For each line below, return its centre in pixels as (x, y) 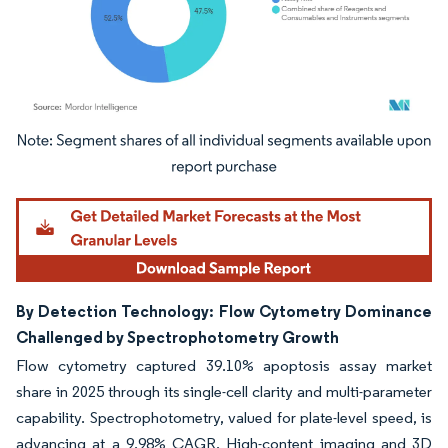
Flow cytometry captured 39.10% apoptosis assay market (224, 365)
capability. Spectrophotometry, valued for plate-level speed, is (224, 417)
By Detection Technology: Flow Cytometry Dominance (224, 310)
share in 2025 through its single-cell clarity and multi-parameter (224, 391)
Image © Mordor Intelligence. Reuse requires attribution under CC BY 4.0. (212, 144)
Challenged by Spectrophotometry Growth (177, 336)
